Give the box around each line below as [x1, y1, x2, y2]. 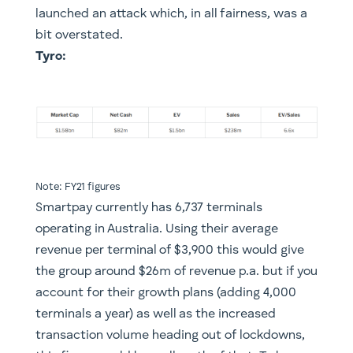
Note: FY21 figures [35, 182, 121, 193]
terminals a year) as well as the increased [35, 308, 276, 321]
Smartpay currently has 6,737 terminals [35, 202, 262, 215]
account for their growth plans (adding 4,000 [35, 287, 296, 300]
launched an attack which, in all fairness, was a [35, 7, 307, 20]
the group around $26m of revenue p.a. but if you [35, 266, 318, 279]
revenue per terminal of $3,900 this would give [35, 244, 304, 258]
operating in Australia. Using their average [35, 223, 278, 236]
